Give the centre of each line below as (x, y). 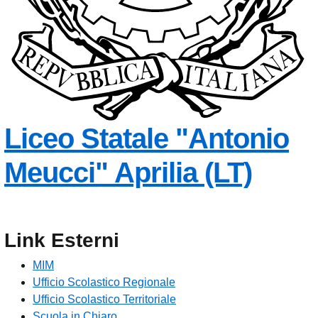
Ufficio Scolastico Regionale (104, 283)
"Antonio (232, 139)
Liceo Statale (86, 139)
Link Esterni (62, 241)
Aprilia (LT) (183, 173)
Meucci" (56, 173)
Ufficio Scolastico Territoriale (104, 300)
